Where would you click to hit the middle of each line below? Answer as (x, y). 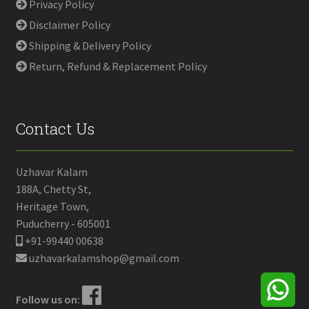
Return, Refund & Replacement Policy (118, 66)
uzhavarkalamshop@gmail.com (104, 258)
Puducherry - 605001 (63, 223)
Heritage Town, (52, 206)
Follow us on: (48, 299)
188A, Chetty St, (53, 189)
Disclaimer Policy (69, 24)
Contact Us (55, 129)
